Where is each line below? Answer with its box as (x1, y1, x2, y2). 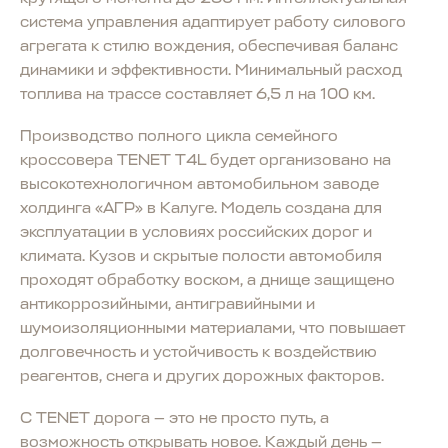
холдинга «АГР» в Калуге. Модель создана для (20, 197, 382, 218)
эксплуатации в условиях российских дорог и (20, 221, 372, 242)
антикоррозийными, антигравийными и (20, 293, 315, 314)
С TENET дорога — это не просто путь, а (20, 407, 329, 428)
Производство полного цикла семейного (20, 125, 338, 146)
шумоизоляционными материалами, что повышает (20, 317, 405, 338)
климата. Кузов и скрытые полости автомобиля (20, 245, 382, 266)
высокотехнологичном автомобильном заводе (20, 173, 379, 194)
